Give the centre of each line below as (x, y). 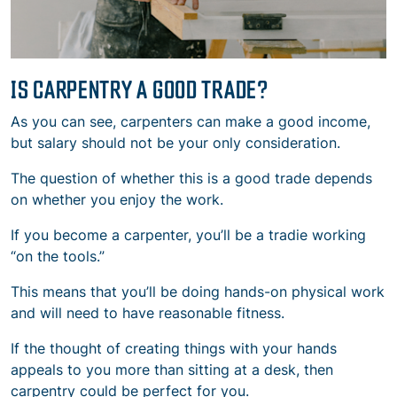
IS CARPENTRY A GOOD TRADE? (140, 88)
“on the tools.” (58, 257)
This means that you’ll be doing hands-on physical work (198, 292)
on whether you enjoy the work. (117, 200)
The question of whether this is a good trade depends (191, 179)
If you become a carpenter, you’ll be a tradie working (188, 235)
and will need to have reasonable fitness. (148, 313)
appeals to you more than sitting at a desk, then (172, 370)
